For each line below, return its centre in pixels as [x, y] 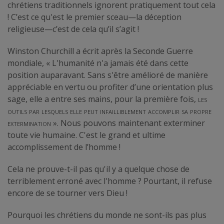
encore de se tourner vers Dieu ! [67, 193]
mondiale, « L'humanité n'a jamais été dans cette [98, 63]
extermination [29, 123]
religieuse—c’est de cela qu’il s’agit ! [73, 29]
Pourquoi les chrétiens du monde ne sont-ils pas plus [107, 215]
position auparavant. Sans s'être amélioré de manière [108, 75]
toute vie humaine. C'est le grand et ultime [86, 135]
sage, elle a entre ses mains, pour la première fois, [103, 99]
